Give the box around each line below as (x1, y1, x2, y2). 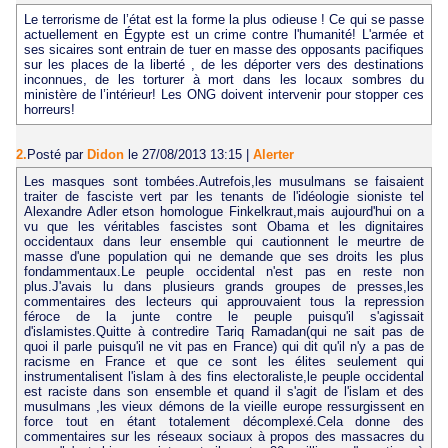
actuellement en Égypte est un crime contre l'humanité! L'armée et (23, 26, 425, 42)
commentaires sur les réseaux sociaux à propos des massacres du (23, 429, 425, 445)
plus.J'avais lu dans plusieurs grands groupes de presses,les (23, 279, 425, 295)
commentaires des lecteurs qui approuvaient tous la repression (23, 294, 425, 310)
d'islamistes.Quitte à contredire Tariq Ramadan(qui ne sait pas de (23, 324, 425, 340)
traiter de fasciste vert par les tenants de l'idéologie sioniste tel (23, 189, 425, 205)
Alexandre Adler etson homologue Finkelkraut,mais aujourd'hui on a (23, 204, 425, 220)
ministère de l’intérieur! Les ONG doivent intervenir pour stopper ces (23, 86, 425, 102)
